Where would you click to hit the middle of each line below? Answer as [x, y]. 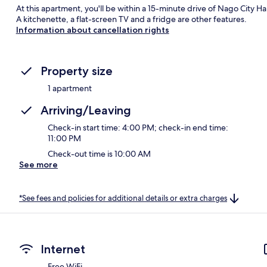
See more [38, 164]
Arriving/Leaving [86, 110]
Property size [77, 71]
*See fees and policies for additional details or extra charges [123, 198]
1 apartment [70, 88]
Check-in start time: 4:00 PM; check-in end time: [138, 127]
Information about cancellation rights [92, 30]
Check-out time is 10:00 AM [99, 153]
